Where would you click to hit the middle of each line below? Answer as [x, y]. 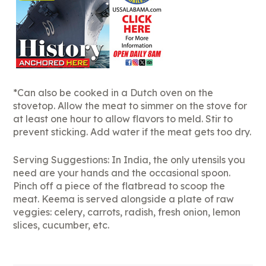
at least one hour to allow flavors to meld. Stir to [123, 119]
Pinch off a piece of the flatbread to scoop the [119, 186]
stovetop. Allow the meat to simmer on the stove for [130, 106]
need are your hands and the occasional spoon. [122, 173]
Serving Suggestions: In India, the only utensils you [129, 160]
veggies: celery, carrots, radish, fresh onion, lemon [127, 212]
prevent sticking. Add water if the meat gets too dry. [132, 132]
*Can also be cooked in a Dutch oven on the [113, 93]
